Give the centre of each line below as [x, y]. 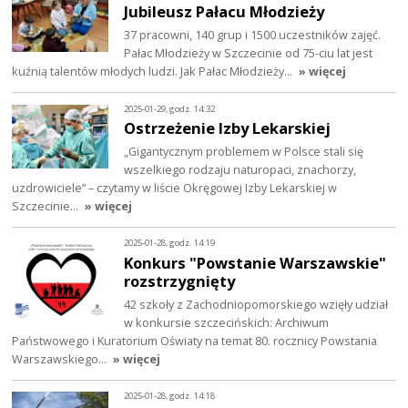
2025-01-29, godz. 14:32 [170, 108]
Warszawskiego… [61, 359]
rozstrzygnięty [180, 281]
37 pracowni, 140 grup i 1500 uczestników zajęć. [253, 35]
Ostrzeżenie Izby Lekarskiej [228, 128]
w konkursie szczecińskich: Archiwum [227, 322]
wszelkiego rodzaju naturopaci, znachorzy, [240, 170]
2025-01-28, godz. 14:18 [170, 396]
